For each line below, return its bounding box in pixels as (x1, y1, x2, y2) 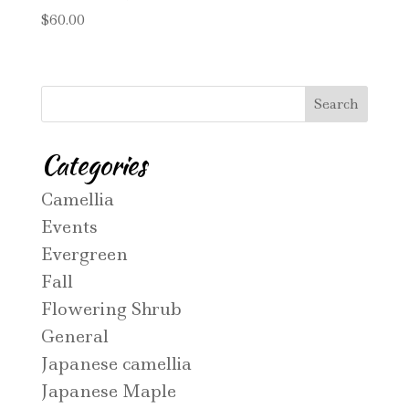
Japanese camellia (40, 351, 192, 375)
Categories (40, 145, 145, 184)
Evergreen (40, 242, 128, 266)
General (40, 324, 109, 348)
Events (40, 215, 98, 238)
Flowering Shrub (40, 297, 182, 320)
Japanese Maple (40, 379, 176, 403)
